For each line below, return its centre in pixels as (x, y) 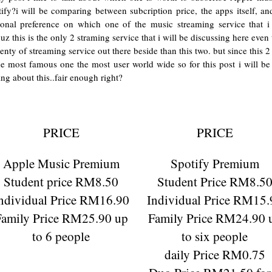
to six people (215, 236)
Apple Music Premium (61, 163)
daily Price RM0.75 (215, 254)
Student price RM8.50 (61, 181)
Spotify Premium (215, 163)
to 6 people (61, 236)
